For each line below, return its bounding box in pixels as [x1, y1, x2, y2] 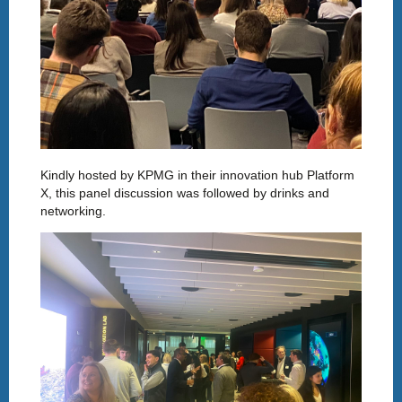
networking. [40, 204, 106, 219]
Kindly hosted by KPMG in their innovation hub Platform [40, 168, 354, 183]
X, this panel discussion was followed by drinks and [40, 186, 329, 201]
